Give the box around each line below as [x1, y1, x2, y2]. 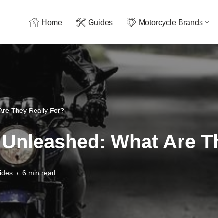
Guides [88, 18, 113, 27]
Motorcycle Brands [139, 18, 203, 27]
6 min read [22, 168, 55, 177]
